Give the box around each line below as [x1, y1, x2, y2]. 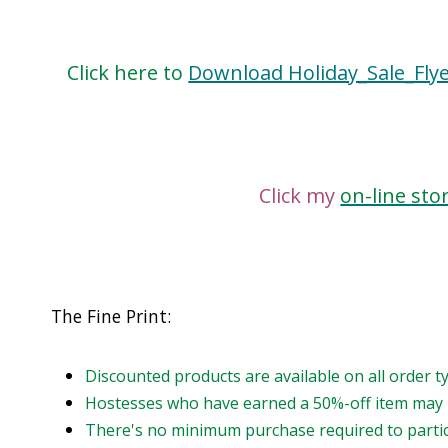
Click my [259, 181, 341, 209]
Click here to [67, 58, 189, 86]
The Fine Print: [51, 303, 171, 328]
